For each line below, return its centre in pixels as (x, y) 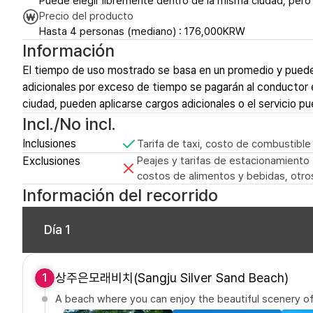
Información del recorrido (120, 196)
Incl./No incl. (69, 124)
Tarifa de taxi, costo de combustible (224, 144)
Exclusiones (51, 161)
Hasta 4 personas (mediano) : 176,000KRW (142, 32)
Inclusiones (49, 144)
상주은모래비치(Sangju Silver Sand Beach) (172, 278)
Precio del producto (86, 16)
